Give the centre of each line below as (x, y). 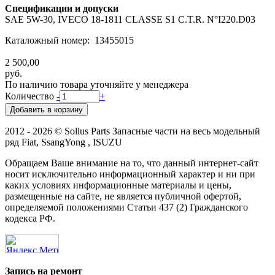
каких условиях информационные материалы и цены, (118, 185)
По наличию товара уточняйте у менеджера (97, 84)
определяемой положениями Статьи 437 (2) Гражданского (126, 207)
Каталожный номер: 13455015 (69, 40)
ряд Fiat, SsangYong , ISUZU (64, 142)
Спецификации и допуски (62, 8)
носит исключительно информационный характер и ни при (130, 174)
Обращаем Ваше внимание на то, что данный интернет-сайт (132, 163)
